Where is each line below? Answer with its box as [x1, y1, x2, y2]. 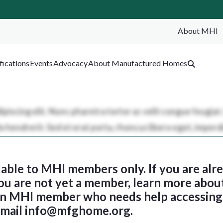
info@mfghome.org [25, 203, 130, 218]
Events [29, 58, 53, 68]
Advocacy [53, 58, 88, 68]
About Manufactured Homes [88, 58, 187, 68]
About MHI [177, 26, 218, 35]
